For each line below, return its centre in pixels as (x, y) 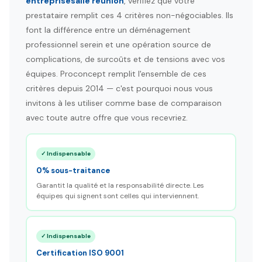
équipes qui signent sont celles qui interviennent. (117, 196)
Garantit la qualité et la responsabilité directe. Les (120, 185)
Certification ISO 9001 (80, 253)
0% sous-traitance (73, 170)
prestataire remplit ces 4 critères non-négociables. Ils (130, 15)
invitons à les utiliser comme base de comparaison (124, 103)
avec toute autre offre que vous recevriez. (107, 118)
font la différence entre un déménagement (108, 30)
